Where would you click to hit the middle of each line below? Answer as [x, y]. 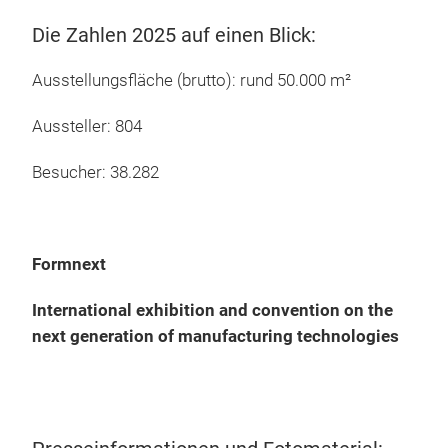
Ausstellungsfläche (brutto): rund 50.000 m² [193, 80]
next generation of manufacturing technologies [215, 336]
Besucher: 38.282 [95, 172]
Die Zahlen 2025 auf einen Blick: [174, 34]
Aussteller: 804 [87, 126]
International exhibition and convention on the [212, 310]
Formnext [69, 264]
